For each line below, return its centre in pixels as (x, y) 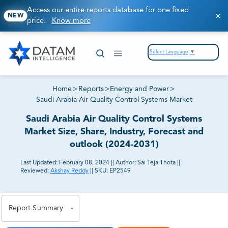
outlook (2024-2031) (114, 145)
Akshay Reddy (69, 171)
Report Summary (36, 208)
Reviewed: (35, 171)
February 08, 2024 (84, 163)
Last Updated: (39, 163)
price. (39, 21)
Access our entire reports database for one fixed (108, 10)
